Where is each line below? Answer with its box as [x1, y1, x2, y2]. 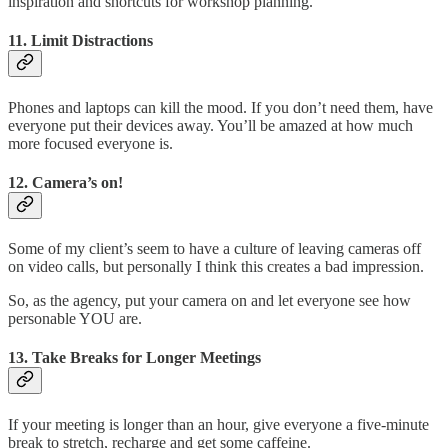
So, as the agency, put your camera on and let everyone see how [8, 292, 411, 310]
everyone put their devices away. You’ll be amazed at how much [8, 116, 413, 134]
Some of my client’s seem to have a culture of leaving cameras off [8, 240, 421, 258]
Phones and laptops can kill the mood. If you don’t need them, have [8, 98, 433, 116]
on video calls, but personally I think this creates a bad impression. [8, 258, 424, 276]
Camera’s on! [32, 173, 123, 191]
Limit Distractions [31, 32, 153, 50]
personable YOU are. [8, 310, 142, 328]
